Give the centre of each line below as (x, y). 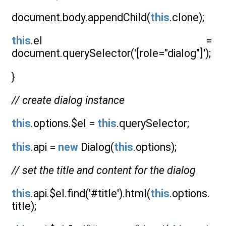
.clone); (187, 18)
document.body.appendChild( (81, 18)
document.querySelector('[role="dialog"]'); (111, 53)
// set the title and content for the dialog (104, 171)
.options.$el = (64, 124)
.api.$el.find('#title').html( (91, 194)
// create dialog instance (68, 100)
